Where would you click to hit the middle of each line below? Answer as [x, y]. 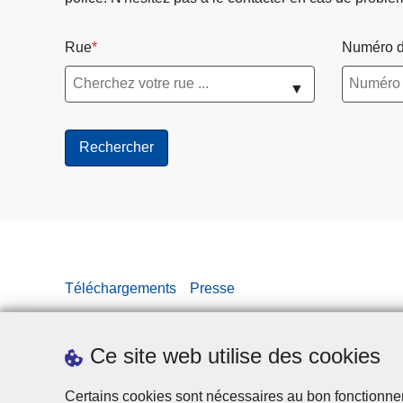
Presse [212, 288]
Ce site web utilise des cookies [235, 356]
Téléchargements [121, 288]
